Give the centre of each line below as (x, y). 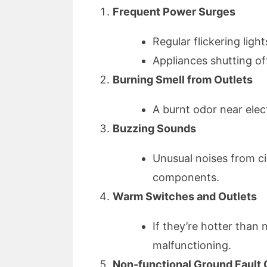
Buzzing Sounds (154, 129)
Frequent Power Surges (174, 12)
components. (186, 178)
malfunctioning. (192, 246)
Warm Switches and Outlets (185, 197)
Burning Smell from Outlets (183, 80)
